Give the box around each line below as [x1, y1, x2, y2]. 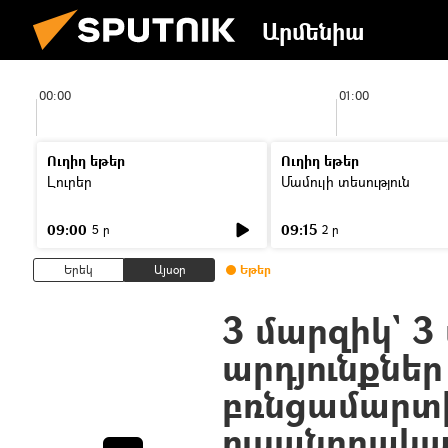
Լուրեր [47, 172, 92, 191]
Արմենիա [262, 15, 365, 47]
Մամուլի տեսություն [281, 172, 410, 191]
